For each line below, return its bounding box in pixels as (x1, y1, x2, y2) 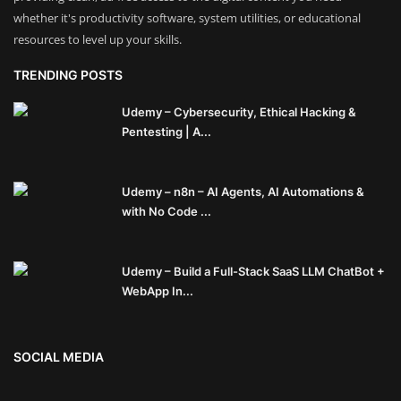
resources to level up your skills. (13, 31, 182, 48)
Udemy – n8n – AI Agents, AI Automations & (122, 184, 364, 200)
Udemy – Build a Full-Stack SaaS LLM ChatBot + (122, 264, 385, 279)
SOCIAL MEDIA (13, 349, 104, 365)
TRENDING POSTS (13, 67, 123, 83)
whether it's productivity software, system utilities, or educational (13, 10, 361, 27)
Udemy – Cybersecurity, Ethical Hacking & (122, 105, 356, 120)
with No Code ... (122, 204, 211, 219)
